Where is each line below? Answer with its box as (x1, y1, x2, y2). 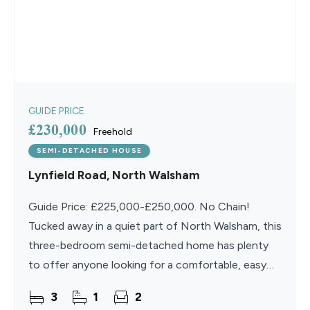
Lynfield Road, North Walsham (28, 168, 200, 183)
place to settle (28, 277, 102, 291)
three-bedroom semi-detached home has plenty (28, 239, 268, 253)
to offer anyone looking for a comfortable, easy (28, 258, 266, 272)
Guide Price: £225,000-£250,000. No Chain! (28, 200, 250, 214)
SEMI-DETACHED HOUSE (37, 146, 143, 156)
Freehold (93, 126, 133, 138)
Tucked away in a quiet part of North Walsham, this (28, 219, 282, 233)
